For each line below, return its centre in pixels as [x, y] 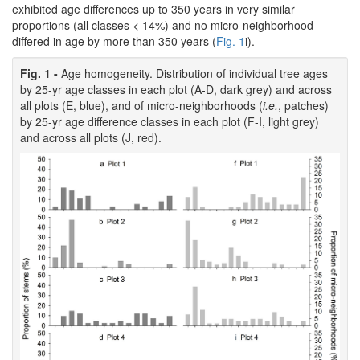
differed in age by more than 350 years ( [114, 41]
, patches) [303, 106]
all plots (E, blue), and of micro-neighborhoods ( [141, 106]
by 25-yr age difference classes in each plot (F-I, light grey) [170, 122]
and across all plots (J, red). [91, 138]
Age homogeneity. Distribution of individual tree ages [194, 74]
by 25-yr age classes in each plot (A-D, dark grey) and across [176, 90]
